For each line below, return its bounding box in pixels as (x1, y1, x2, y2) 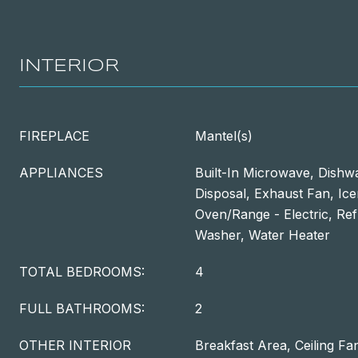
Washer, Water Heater (195, 227, 330, 243)
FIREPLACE (19, 128, 89, 144)
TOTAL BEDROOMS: (19, 264, 145, 280)
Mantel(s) (195, 128, 253, 144)
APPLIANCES (19, 165, 103, 181)
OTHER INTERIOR (19, 337, 131, 353)
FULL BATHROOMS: (19, 300, 145, 316)
